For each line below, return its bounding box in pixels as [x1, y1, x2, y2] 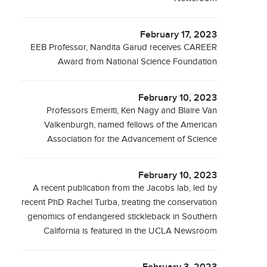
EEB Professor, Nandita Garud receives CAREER [30, 42, 218, 52]
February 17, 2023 [140, 29, 218, 41]
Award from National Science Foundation [58, 57, 218, 67]
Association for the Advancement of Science [47, 134, 218, 144]
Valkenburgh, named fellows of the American [44, 120, 218, 130]
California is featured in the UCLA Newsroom [44, 226, 218, 236]
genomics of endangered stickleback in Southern [27, 212, 218, 222]
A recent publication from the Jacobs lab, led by [33, 183, 218, 193]
